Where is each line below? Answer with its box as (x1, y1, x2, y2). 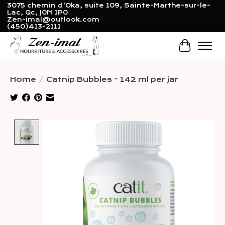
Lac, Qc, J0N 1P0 (7, 9, 68, 17)
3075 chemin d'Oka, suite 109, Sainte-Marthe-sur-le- (7, 2, 210, 10)
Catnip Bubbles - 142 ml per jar (46, 75, 178, 83)
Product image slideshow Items (43, 119, 210, 130)
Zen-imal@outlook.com (7, 16, 99, 24)
